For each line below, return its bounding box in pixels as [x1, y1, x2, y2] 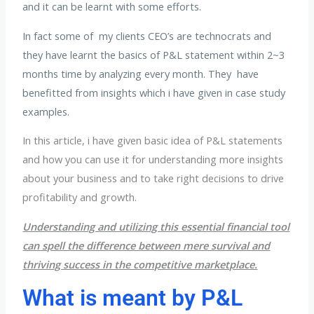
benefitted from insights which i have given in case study [22, 85, 286, 100]
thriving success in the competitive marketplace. [22, 257, 258, 271]
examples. [22, 104, 70, 118]
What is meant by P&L [22, 285, 243, 312]
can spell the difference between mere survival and [22, 238, 271, 252]
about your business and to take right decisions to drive [22, 171, 285, 186]
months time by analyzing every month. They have [22, 66, 259, 81]
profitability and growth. [22, 190, 137, 205]
